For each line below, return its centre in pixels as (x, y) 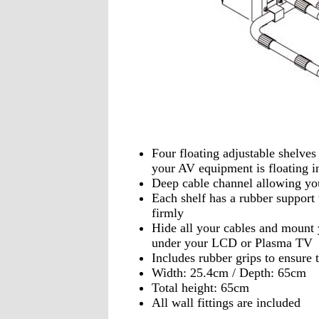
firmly (169, 213)
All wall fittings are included (226, 302)
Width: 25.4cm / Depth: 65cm (229, 272)
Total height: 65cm (200, 287)
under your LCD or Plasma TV (232, 242)
